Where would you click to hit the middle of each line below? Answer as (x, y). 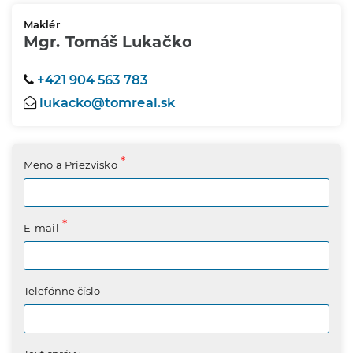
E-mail (41, 228)
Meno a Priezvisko (71, 165)
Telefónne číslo (62, 291)
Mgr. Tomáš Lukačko (108, 42)
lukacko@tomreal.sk (108, 103)
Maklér (42, 25)
